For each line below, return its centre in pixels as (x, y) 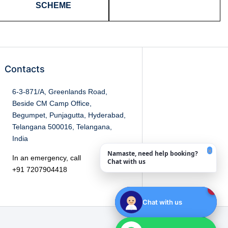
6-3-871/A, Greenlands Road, (60, 92)
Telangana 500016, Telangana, (62, 127)
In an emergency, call (47, 158)
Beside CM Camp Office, (52, 104)
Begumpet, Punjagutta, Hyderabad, (69, 115)
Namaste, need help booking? (153, 153)
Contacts (25, 69)
